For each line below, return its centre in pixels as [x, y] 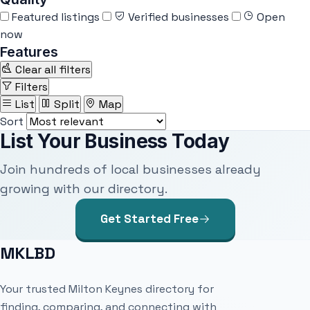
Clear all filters [53, 70]
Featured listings [57, 17]
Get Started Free [149, 219]
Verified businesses [179, 17]
